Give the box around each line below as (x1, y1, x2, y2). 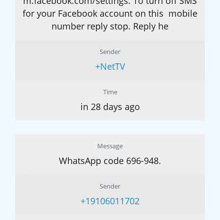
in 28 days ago (80, 101, 140, 113)
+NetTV (95, 60, 125, 73)
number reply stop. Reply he (52, 20, 168, 32)
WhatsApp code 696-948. (59, 155, 161, 167)
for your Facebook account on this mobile (23, 7, 197, 20)
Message (97, 141, 123, 151)
